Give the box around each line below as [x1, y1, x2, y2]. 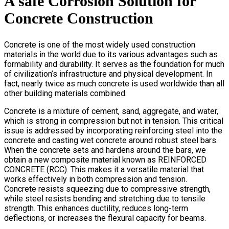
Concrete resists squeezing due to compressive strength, [4, 184, 211, 194]
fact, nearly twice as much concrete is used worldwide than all [4, 79, 224, 89]
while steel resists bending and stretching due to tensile [4, 194, 205, 204]
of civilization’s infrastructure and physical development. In [4, 69, 213, 79]
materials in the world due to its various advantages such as [4, 50, 218, 60]
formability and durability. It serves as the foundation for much [4, 59, 224, 70]
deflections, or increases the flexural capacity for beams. [4, 213, 206, 223]
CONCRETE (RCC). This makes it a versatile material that [4, 165, 204, 175]
